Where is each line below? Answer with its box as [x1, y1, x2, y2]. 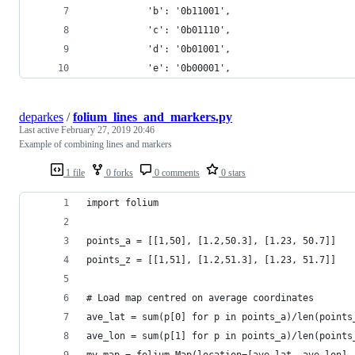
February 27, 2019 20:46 [61, 124, 155, 136]
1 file [63, 166, 85, 178]
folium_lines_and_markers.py [73, 109, 232, 124]
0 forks [104, 166, 133, 178]
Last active [19, 124, 61, 136]
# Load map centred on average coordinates [86, 292, 314, 303]
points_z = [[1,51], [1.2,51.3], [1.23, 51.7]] [86, 254, 336, 265]
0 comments [152, 166, 200, 178]
